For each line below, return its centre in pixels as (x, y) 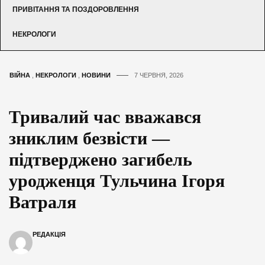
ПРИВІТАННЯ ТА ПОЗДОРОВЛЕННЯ (76, 9)
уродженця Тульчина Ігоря (117, 180)
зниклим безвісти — (89, 138)
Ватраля (43, 202)
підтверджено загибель (101, 159)
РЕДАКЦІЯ (49, 234)
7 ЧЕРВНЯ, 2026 (159, 75)
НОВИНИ (96, 75)
